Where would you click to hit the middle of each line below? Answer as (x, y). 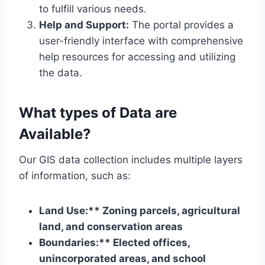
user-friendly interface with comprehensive (141, 41)
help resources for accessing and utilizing (137, 57)
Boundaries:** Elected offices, (114, 243)
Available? (55, 134)
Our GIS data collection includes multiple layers (131, 160)
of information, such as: (75, 176)
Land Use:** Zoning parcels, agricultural (140, 211)
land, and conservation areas (111, 227)
